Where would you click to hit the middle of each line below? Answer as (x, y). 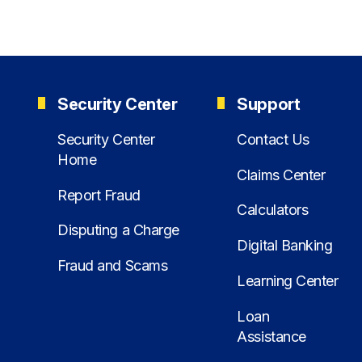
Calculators (273, 210)
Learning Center (288, 281)
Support (269, 104)
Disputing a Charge (118, 230)
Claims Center (281, 175)
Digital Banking (285, 246)
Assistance (271, 336)
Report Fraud (99, 195)
